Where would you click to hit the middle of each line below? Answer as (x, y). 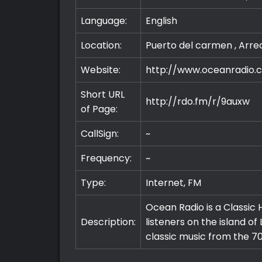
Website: (100, 70)
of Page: (99, 109)
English (161, 21)
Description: (108, 222)
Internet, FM (173, 183)
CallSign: (99, 134)
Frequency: (106, 158)
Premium (47, 241)
